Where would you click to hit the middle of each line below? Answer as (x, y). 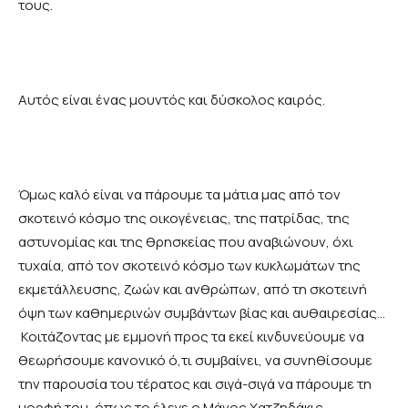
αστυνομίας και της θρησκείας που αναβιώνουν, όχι (186, 242)
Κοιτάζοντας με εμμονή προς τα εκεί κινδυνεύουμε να (191, 337)
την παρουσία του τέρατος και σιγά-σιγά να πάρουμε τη (195, 384)
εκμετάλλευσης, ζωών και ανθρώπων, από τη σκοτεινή (193, 290)
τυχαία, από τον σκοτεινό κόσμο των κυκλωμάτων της (189, 266)
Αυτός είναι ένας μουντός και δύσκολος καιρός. (177, 100)
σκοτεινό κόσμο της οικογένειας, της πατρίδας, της (184, 219)
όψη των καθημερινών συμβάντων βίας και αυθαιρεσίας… (202, 313)
